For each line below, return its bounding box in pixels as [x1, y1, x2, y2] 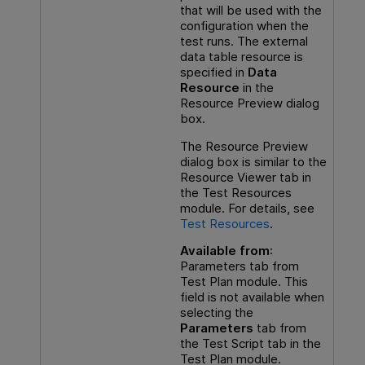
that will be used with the [179, 2, 322, 19]
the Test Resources [179, 184, 292, 200]
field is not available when [179, 288, 324, 305]
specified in [179, 64, 248, 81]
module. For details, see [179, 200, 314, 216]
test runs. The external [179, 33, 308, 50]
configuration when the [179, 18, 309, 34]
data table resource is [179, 49, 303, 65]
